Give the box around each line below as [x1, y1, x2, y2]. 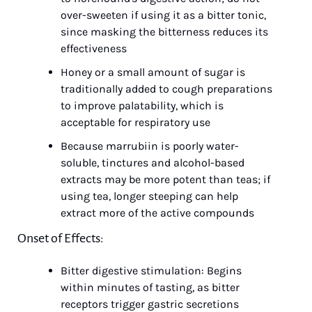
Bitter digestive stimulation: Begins [61, 264, 242, 277]
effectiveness [61, 42, 127, 55]
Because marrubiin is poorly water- [61, 139, 239, 153]
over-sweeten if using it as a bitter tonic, [61, 8, 266, 22]
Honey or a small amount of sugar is [61, 65, 245, 79]
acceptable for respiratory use [61, 116, 210, 129]
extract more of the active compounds [61, 206, 254, 219]
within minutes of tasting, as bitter [61, 281, 240, 294]
